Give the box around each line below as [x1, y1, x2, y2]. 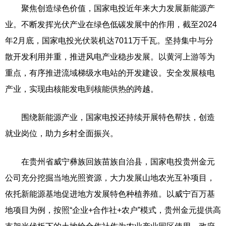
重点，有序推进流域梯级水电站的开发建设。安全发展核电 [5, 69, 215, 77]
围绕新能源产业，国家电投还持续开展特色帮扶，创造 [5, 113, 215, 122]
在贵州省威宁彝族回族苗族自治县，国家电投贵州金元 [5, 157, 215, 166]
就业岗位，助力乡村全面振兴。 [5, 129, 118, 138]
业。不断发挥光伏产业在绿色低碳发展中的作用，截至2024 [5, 20, 217, 29]
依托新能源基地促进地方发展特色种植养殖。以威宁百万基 [5, 190, 215, 198]
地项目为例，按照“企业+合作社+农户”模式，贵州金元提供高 [5, 206, 221, 214]
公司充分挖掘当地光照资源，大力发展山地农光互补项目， [5, 174, 215, 182]
